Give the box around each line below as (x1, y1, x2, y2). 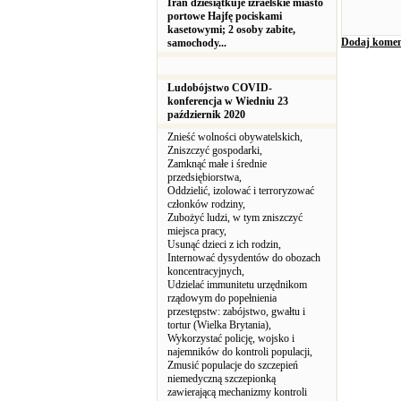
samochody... (167, 37, 226, 49)
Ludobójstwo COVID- (167, 81, 272, 94)
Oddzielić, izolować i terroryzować (167, 184, 314, 197)
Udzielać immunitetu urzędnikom (167, 278, 307, 291)
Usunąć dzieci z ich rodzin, (167, 238, 281, 251)
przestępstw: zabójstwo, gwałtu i (167, 305, 305, 318)
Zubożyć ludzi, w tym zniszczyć (167, 211, 303, 224)
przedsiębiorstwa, (167, 171, 242, 183)
